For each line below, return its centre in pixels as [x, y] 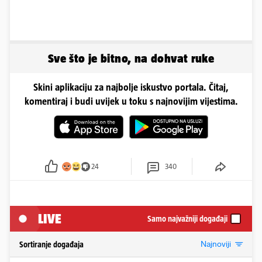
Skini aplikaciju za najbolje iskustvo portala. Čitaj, [131, 87]
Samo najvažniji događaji [187, 218]
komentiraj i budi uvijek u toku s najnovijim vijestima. [131, 101]
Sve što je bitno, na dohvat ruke [131, 58]
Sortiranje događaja [51, 245]
